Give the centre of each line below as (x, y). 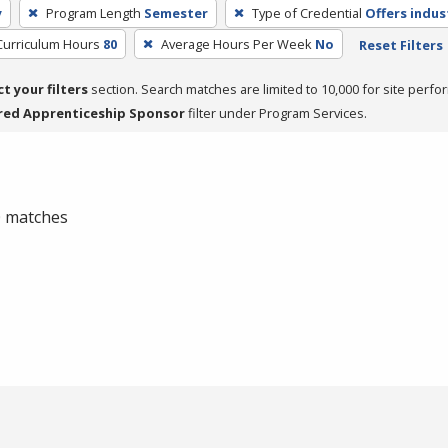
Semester (175, 12)
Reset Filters (400, 44)
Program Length (93, 12)
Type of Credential (306, 12)
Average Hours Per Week (236, 43)
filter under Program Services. (276, 112)
